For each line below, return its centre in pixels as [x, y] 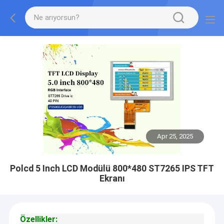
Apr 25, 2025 [175, 136]
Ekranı [112, 178]
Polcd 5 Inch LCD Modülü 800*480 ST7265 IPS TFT [112, 168]
